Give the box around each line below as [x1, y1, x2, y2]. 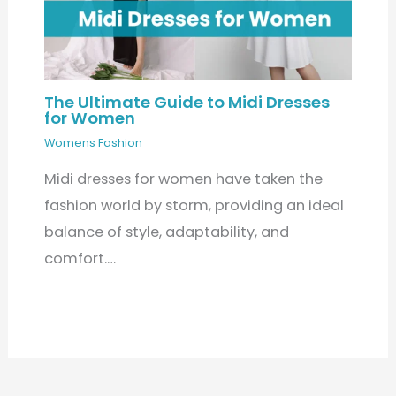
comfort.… [43, 248, 116, 270]
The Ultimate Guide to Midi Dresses [43, 90, 330, 113]
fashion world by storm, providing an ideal [43, 195, 344, 217]
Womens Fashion [43, 134, 142, 150]
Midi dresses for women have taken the [43, 169, 323, 190]
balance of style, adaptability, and [43, 222, 289, 243]
